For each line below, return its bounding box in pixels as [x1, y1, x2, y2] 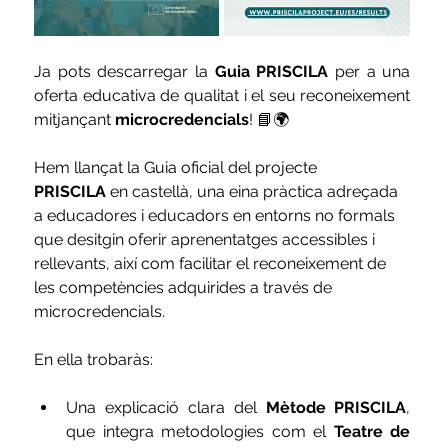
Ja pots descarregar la [34, 61, 215, 81]
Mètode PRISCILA [265, 397, 407, 417]
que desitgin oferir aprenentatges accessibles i [34, 229, 380, 249]
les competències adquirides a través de [34, 277, 337, 297]
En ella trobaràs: [34, 349, 154, 369]
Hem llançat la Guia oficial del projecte [34, 157, 322, 177]
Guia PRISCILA [214, 61, 329, 81]
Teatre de [333, 421, 411, 441]
